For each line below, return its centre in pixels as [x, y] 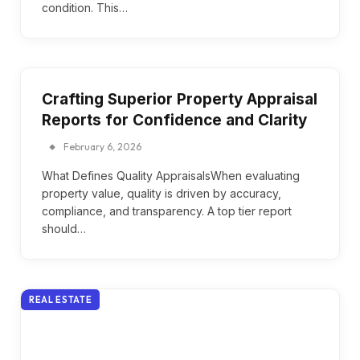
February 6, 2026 [102, 147]
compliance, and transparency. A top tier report [167, 211]
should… [64, 229]
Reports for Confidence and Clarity [174, 120]
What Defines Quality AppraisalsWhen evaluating [171, 176]
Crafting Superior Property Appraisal [180, 99]
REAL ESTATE [61, 300]
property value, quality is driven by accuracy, [162, 193]
